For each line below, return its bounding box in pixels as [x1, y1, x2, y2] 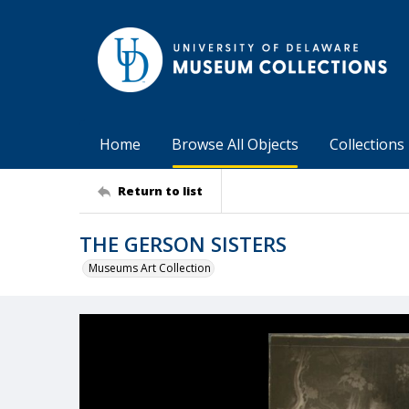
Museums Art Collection [89, 260, 211, 276]
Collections [330, 134, 404, 154]
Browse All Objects [172, 134, 299, 154]
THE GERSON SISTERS [79, 230, 287, 257]
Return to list [118, 182, 203, 199]
